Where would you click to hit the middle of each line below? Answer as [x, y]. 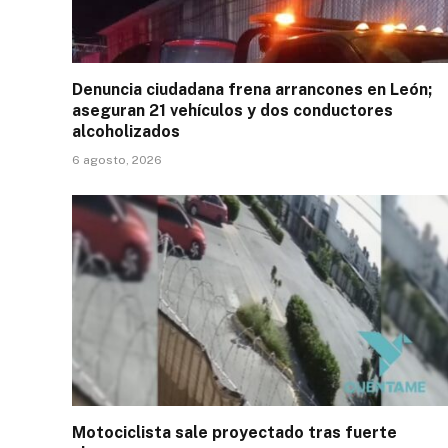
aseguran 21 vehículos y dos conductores [232, 110]
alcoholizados [126, 131]
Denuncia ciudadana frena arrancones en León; [252, 89]
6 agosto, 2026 [117, 159]
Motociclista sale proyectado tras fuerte [234, 432]
